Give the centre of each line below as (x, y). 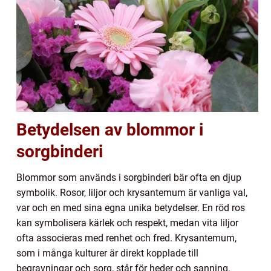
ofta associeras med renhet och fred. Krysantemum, (126, 238)
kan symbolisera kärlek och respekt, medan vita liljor (127, 223)
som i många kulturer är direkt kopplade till (107, 253)
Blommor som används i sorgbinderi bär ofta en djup (129, 178)
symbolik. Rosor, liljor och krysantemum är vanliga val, (132, 193)
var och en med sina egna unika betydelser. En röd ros (131, 208)
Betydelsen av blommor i (110, 130)
